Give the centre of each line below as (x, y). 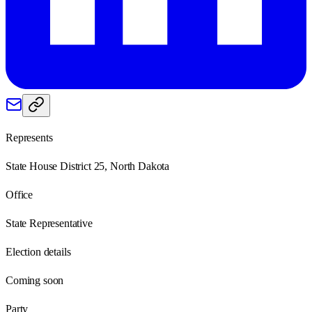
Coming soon (35, 280)
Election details (38, 251)
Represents (29, 137)
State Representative (49, 223)
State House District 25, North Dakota (88, 166)
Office (19, 194)
